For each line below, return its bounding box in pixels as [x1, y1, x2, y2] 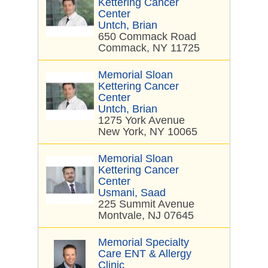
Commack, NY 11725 [98, 42, 200, 54]
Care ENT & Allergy [98, 248, 191, 260]
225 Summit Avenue [98, 198, 194, 210]
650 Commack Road [98, 31, 196, 42]
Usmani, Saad [98, 187, 166, 199]
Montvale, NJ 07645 [98, 209, 194, 221]
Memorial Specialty [98, 236, 189, 248]
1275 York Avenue [98, 114, 185, 126]
